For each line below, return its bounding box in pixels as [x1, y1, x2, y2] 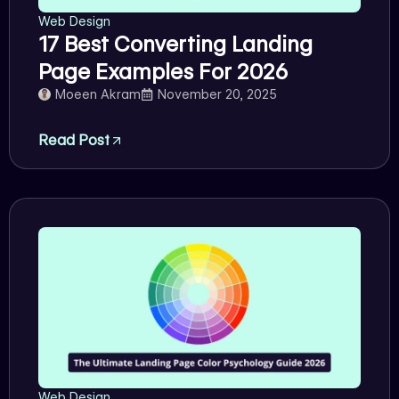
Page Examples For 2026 [38, 58, 288, 85]
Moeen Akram [55, 86, 141, 102]
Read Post [38, 131, 110, 149]
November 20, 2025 [158, 86, 277, 102]
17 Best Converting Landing [38, 30, 313, 57]
